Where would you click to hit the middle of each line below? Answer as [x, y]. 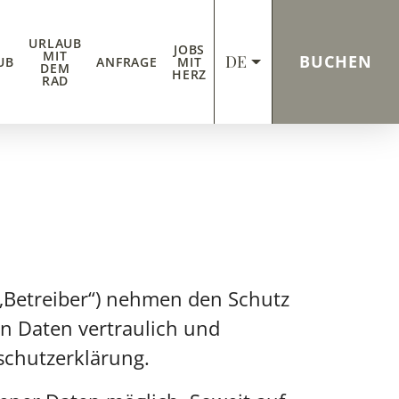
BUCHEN [335, 62]
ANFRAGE [127, 61]
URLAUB [55, 43]
